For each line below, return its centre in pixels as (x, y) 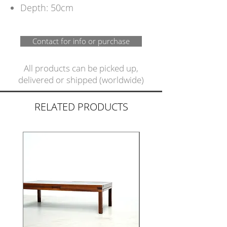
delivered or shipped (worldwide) (81, 80)
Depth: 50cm (47, 8)
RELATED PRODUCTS (81, 107)
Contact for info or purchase (81, 41)
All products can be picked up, (81, 68)
